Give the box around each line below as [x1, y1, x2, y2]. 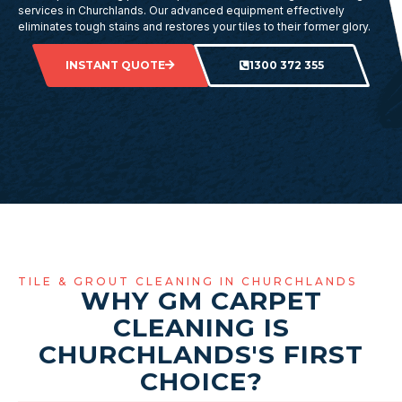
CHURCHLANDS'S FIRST [39, 339, 363, 370]
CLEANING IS [112, 312, 290, 343]
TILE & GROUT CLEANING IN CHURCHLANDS [18, 275, 357, 288]
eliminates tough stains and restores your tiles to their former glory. [18, 20, 371, 33]
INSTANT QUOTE [66, 58, 165, 72]
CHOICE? [139, 366, 263, 397]
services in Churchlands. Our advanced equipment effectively [18, 4, 345, 17]
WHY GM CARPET [80, 285, 322, 316]
